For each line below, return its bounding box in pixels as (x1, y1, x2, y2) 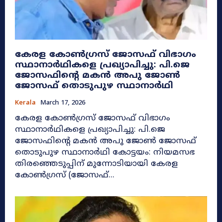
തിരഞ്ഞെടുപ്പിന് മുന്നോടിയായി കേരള (15, 158, 178, 169)
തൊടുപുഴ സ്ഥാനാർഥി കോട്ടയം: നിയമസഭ (15, 147, 112, 158)
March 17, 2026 (40, 99, 85, 107)
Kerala (15, 99, 36, 107)
